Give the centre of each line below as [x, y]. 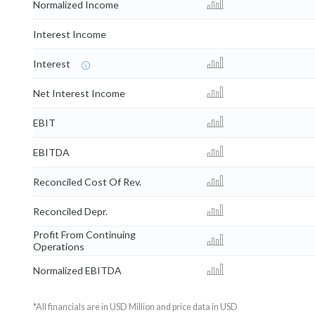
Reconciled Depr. [70, 212]
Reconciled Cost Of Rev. [87, 182]
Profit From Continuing [84, 235]
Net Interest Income [79, 94]
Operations [59, 247]
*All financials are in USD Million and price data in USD [135, 307]
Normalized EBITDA [77, 271]
